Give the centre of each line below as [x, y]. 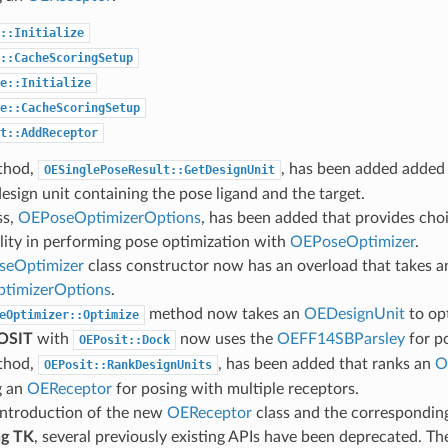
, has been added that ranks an [326, 363]
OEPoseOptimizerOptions [109, 217]
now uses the [226, 338]
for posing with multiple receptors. [235, 388]
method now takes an [224, 313]
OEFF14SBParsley [340, 338]
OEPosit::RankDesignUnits [127, 364]
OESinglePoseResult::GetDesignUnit [159, 169]
